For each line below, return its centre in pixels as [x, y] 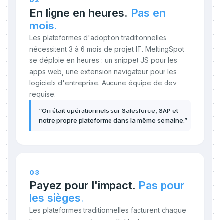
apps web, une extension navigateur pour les [103, 71]
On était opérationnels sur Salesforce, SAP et [110, 110]
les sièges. [57, 198]
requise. [42, 94]
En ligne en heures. [79, 13]
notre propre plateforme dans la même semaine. [111, 120]
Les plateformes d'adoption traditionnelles [98, 38]
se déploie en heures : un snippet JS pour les [103, 60]
